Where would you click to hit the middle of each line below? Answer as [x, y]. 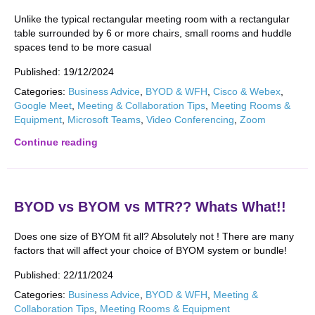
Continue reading [56, 142]
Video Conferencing [190, 120]
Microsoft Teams [104, 120]
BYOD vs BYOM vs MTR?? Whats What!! [150, 207]
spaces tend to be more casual [83, 47]
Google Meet [43, 105]
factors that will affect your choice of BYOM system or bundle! [150, 250]
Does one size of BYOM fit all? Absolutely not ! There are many [154, 236]
